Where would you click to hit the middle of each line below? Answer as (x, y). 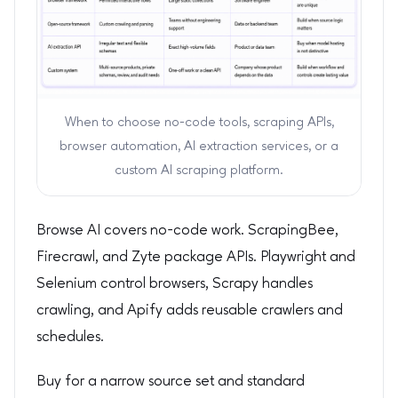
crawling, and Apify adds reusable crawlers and (190, 311)
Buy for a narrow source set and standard (171, 381)
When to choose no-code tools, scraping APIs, (199, 123)
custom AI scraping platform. (199, 171)
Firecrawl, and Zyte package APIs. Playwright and (196, 258)
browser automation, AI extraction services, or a (199, 147)
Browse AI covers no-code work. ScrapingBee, (187, 231)
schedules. (70, 338)
